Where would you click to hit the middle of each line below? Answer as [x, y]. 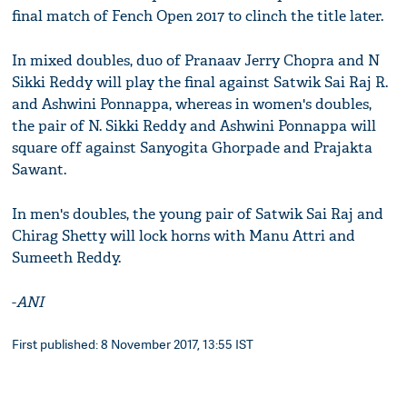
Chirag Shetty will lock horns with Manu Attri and [184, 236]
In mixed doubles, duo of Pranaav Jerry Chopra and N [196, 61]
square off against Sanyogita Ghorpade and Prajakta [193, 148]
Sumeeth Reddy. [67, 258]
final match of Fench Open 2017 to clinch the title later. [198, 16]
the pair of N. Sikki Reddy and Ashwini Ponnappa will [194, 126]
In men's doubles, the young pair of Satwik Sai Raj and [198, 214]
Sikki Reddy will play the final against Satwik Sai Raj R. [200, 83]
